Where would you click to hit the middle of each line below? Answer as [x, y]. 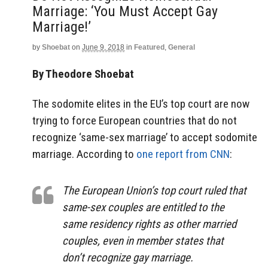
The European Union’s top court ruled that [154, 191]
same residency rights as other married [149, 224]
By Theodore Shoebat [83, 74]
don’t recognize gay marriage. [128, 258]
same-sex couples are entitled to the [143, 208]
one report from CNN [183, 154]
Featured [149, 47]
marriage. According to [84, 154]
